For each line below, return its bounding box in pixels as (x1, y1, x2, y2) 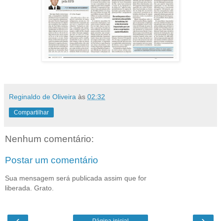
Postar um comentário (5, 155, 98, 166)
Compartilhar (14, 109, 49, 116)
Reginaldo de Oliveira (9, 92, 76, 101)
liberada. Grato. (5, 184, 54, 192)
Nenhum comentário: (5, 133, 94, 144)
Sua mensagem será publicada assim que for (5, 174, 147, 182)
